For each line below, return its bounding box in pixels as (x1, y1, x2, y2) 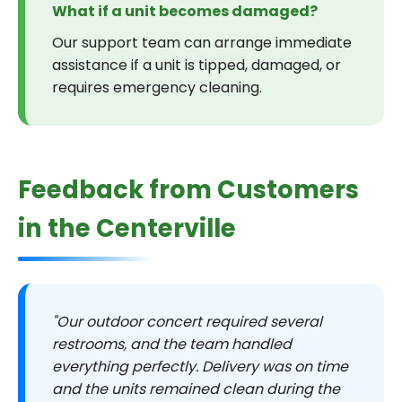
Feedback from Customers (18, 172, 359, 207)
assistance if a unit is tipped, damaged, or (52, 55, 341, 75)
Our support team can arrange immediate (52, 32, 352, 53)
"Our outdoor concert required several (52, 311, 322, 332)
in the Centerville (18, 211, 236, 246)
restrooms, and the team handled (52, 334, 292, 354)
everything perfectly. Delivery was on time (52, 356, 348, 377)
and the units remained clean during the (52, 379, 340, 399)
